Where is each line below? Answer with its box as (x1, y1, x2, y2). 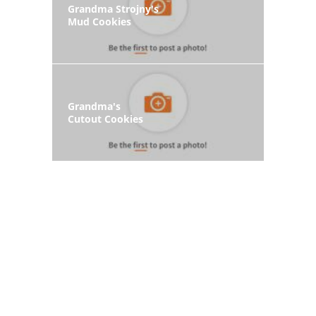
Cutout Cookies (68, 111, 143, 126)
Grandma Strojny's (68, 2, 159, 16)
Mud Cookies (68, 15, 131, 29)
